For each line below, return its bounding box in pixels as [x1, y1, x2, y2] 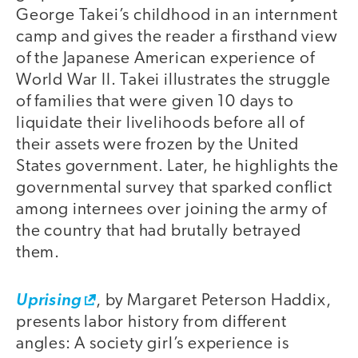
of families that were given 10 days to [16, 93, 294, 110]
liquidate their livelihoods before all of [16, 114, 304, 132]
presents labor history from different [16, 314, 287, 332]
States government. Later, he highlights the [16, 157, 339, 175]
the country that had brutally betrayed [16, 222, 301, 240]
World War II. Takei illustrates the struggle [16, 71, 332, 89]
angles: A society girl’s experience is [16, 336, 289, 353]
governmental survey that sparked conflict [16, 179, 332, 197]
